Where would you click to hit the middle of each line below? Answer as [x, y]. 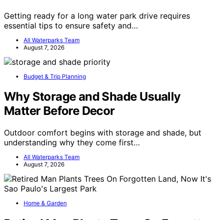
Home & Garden [45, 203]
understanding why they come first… [72, 143]
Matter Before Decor [59, 111]
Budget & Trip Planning [55, 76]
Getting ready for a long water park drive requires [97, 15]
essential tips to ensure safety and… [71, 25]
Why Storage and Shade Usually [92, 97]
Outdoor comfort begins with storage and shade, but [103, 133]
